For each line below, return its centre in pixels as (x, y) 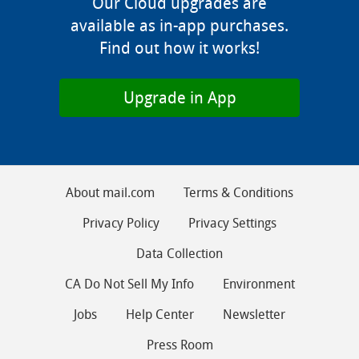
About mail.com (110, 193)
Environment (258, 284)
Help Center (160, 315)
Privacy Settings (232, 223)
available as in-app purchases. (179, 26)
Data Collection (179, 254)
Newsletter (254, 315)
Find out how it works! (179, 48)
